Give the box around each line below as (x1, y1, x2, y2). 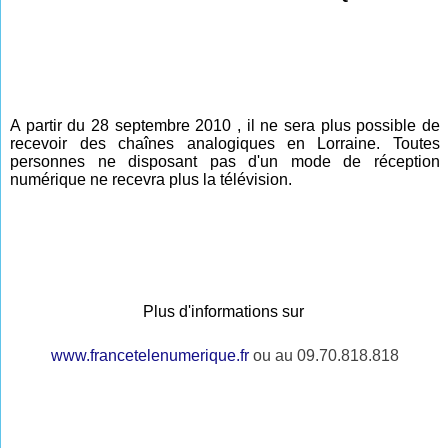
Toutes (392, 134, 440, 152)
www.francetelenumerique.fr (51, 346, 249, 364)
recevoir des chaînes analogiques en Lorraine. (10, 134, 393, 152)
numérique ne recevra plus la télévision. (10, 170, 293, 188)
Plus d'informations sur (142, 302, 308, 320)
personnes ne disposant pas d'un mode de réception (10, 152, 440, 170)
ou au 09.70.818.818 (249, 346, 399, 364)
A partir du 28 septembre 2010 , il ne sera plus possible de (10, 116, 440, 134)
